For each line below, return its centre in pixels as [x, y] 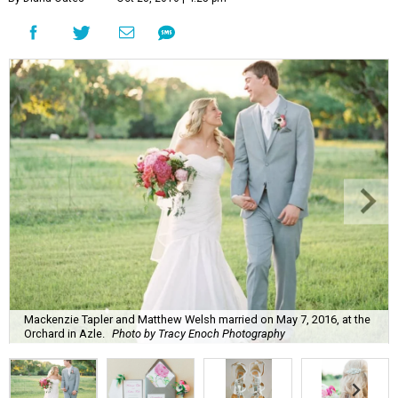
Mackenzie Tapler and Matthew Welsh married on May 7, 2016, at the [197, 319]
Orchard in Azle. [64, 333]
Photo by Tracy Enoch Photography [199, 333]
